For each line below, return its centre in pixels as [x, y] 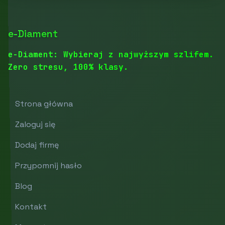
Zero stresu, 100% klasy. [68, 67]
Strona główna [44, 103]
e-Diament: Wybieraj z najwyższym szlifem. [111, 54]
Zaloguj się [35, 124]
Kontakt [31, 206]
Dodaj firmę [37, 145]
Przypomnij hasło [48, 165]
